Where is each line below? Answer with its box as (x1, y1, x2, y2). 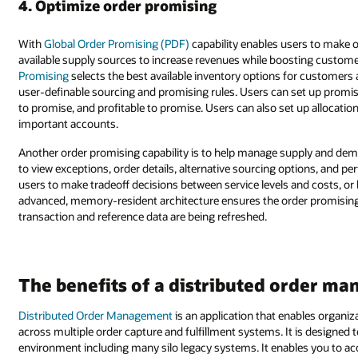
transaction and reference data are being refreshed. (18, 208, 268, 224)
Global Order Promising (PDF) (44, 35, 190, 51)
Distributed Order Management (18, 308, 173, 324)
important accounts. (18, 115, 119, 131)
